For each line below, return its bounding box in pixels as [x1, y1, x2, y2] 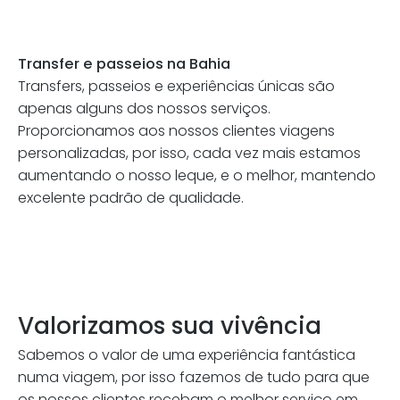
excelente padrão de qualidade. [18, 187, 244, 208]
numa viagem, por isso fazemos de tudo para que [18, 367, 370, 387]
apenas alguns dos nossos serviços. [18, 98, 271, 119]
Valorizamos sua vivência [18, 310, 321, 342]
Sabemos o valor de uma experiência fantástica [18, 345, 355, 365]
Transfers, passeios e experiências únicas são [18, 76, 335, 96]
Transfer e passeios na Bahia [18, 54, 230, 74]
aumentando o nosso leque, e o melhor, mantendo [18, 165, 376, 186]
